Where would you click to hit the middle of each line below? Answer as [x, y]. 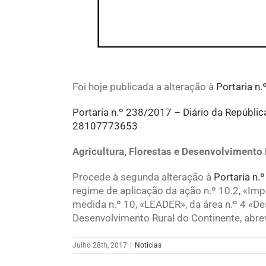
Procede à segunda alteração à [143, 177]
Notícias [148, 246]
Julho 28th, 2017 [100, 246]
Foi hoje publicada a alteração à [144, 87]
